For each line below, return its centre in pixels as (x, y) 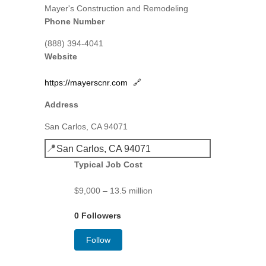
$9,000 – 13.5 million (113, 191)
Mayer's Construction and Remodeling (116, 8)
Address (61, 104)
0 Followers (97, 216)
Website (61, 56)
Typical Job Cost (108, 164)
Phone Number (74, 21)
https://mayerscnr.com (87, 83)
